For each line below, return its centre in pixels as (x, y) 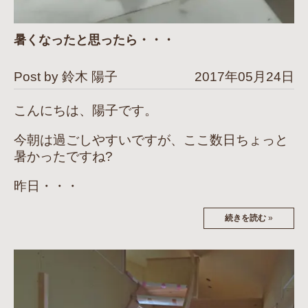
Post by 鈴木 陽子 (66, 76)
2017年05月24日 (244, 76)
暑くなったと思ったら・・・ (94, 40)
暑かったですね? (63, 156)
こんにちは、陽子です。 (86, 110)
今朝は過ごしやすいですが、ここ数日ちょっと (151, 140)
